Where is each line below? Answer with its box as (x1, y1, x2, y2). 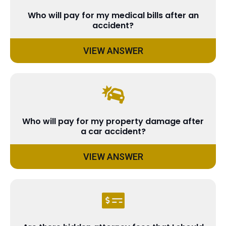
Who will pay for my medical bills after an (27, 10, 199, 21)
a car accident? (80, 126, 146, 137)
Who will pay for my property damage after (22, 116, 204, 127)
